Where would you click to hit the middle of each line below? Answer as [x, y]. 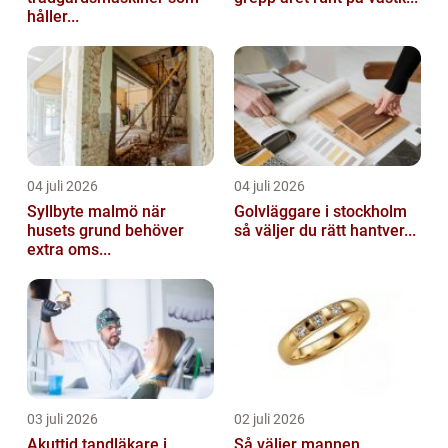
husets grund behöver [105, 230]
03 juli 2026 [62, 418]
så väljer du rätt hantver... [325, 230]
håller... [53, 16]
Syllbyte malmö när [84, 211]
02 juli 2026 [269, 418]
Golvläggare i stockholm [320, 211]
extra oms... [69, 249]
